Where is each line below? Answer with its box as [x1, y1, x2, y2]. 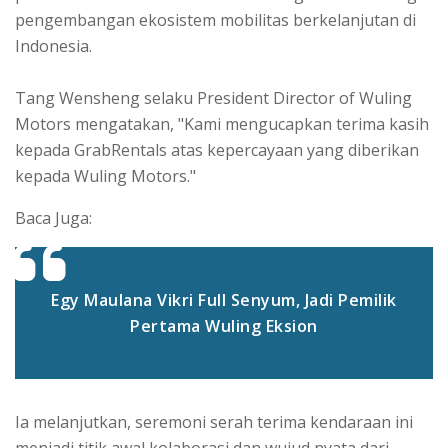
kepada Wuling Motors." [15, 164, 200, 187]
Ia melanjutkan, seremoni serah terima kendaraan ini [15, 410, 413, 433]
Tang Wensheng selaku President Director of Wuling [15, 86, 412, 109]
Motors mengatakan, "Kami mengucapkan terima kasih [15, 112, 429, 135]
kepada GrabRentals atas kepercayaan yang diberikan [15, 138, 419, 161]
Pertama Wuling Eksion [130, 314, 318, 337]
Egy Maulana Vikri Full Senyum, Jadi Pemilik [51, 288, 397, 311]
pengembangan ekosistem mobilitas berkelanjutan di [15, 8, 416, 31]
